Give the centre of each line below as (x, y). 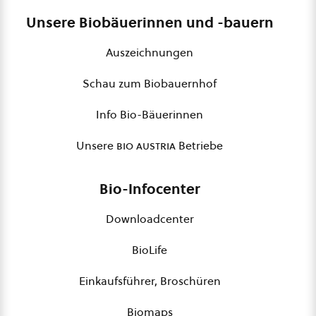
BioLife (150, 250)
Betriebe (199, 145)
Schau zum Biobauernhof (150, 83)
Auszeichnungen (150, 52)
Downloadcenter (150, 219)
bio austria (146, 145)
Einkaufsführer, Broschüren (150, 281)
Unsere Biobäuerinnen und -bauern (150, 23)
